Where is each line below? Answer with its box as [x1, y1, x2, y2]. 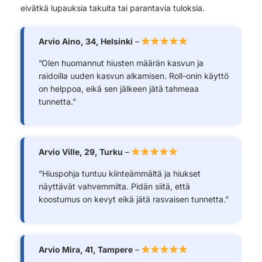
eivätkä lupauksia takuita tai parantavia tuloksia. [20, 2, 205, 13]
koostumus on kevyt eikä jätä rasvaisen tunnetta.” [38, 194, 229, 204]
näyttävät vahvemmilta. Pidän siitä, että [38, 181, 190, 191]
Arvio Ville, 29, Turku [38, 146, 123, 157]
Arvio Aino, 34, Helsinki [38, 36, 133, 46]
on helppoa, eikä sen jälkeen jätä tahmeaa [38, 83, 199, 94]
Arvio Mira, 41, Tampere [38, 244, 133, 254]
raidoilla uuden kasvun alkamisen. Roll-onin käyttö [38, 70, 229, 81]
